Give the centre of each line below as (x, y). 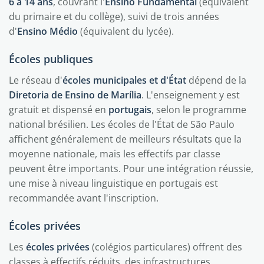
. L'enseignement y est (191, 95)
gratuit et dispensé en (59, 110)
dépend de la (216, 80)
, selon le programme (199, 110)
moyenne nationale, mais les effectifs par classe (115, 154)
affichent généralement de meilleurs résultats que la (125, 139)
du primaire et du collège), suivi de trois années (114, 16)
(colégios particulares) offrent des (166, 247)
